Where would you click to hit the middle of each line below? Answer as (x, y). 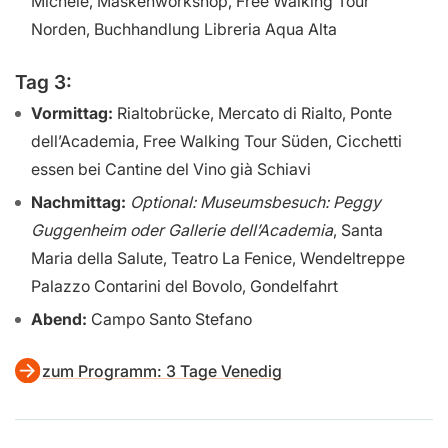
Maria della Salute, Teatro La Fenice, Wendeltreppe (218, 258)
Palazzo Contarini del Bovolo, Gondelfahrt (184, 286)
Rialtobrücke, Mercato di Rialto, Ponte (252, 113)
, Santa (358, 230)
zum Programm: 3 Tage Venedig (162, 371)
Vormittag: (72, 113)
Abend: (59, 319)
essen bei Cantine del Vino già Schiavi (171, 169)
